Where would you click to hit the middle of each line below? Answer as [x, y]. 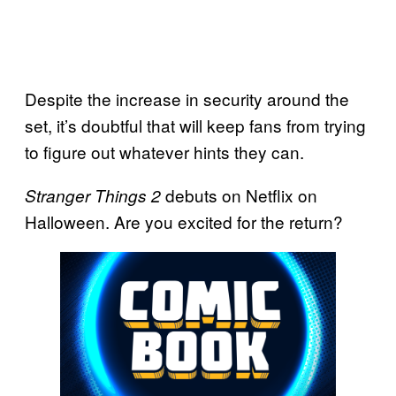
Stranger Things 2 [93, 195]
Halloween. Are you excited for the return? [184, 221]
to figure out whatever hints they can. [164, 151]
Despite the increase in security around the [187, 98]
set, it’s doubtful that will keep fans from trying [195, 125]
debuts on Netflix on [239, 194]
